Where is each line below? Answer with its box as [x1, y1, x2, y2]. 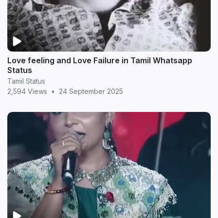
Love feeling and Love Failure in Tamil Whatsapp [7, 55, 192, 65]
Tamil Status [7, 76, 45, 85]
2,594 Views [7, 87, 47, 95]
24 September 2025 [59, 87, 123, 95]
